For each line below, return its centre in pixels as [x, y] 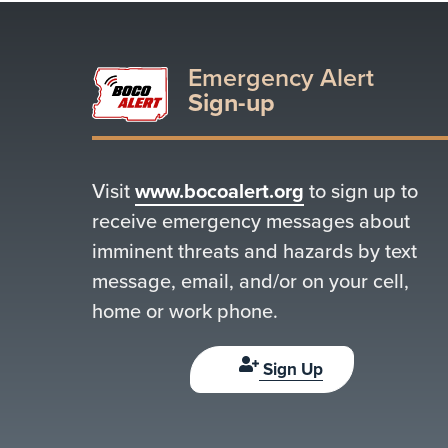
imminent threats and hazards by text [254, 251]
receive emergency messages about [251, 221]
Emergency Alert [281, 77]
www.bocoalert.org [219, 191]
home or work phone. [185, 311]
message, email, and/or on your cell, [250, 281]
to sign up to [361, 191]
